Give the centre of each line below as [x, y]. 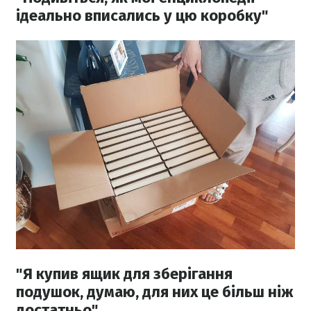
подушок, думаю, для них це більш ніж [155, 292]
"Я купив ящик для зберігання [124, 274]
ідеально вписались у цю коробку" [142, 15]
